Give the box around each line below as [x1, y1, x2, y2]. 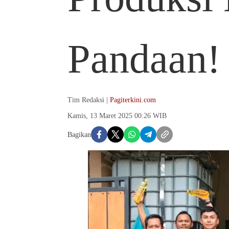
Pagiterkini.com [110, 96, 156, 104]
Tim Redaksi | [67, 96, 110, 104]
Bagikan [67, 130, 91, 139]
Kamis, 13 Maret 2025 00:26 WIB [67, 112, 167, 120]
